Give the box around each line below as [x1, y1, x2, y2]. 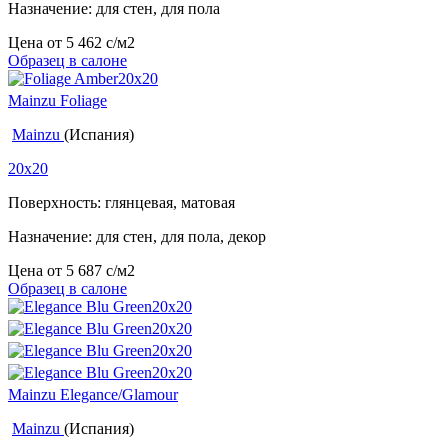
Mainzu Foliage [8, 92, 107, 110]
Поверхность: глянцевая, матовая [8, 194, 235, 212]
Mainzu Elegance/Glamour [8, 386, 178, 404]
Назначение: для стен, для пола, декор [8, 228, 266, 246]
